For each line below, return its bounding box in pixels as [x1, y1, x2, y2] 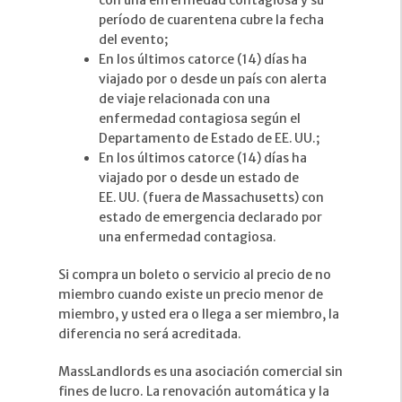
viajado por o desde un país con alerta [99, 71, 327, 88]
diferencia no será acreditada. [58, 326, 241, 343]
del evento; [99, 31, 168, 48]
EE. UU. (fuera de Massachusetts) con [99, 189, 324, 206]
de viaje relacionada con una [99, 91, 270, 108]
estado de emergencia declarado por [99, 209, 322, 226]
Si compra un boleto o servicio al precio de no [58, 267, 331, 284]
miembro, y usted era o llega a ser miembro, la [58, 306, 339, 323]
